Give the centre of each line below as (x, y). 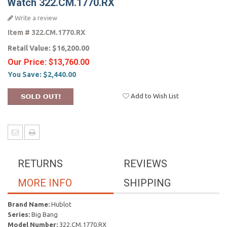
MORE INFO (45, 183)
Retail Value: (30, 48)
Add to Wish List (154, 96)
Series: (19, 214)
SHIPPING (147, 183)
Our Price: (28, 62)
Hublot (61, 204)
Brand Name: (29, 204)
